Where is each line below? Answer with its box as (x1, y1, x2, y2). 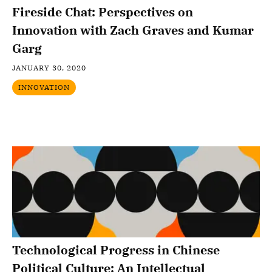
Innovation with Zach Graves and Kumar (12, 22, 254, 38)
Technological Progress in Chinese (12, 242, 220, 258)
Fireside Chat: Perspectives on (12, 4, 193, 20)
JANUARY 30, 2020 (12, 63, 86, 72)
